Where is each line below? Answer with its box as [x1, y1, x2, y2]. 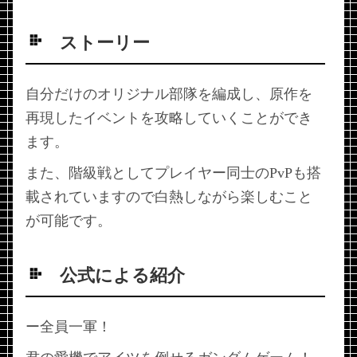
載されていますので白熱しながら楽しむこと [25, 188, 312, 205]
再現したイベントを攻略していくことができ [25, 109, 312, 126]
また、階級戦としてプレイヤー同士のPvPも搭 [25, 164, 321, 181]
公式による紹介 [60, 266, 186, 286]
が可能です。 [25, 212, 112, 229]
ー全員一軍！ [25, 318, 112, 335]
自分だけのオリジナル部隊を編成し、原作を [25, 85, 312, 102]
